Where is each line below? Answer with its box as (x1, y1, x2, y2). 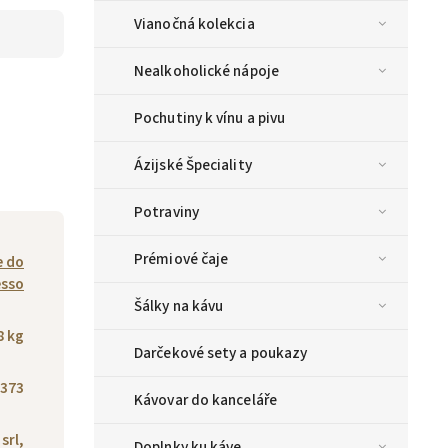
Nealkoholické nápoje (134, 60, 279, 83)
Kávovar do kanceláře (134, 389, 277, 412)
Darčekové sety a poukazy (134, 342, 308, 365)
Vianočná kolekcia (134, 13, 255, 36)
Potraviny (134, 201, 199, 224)
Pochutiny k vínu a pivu (134, 107, 286, 130)
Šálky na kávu (134, 295, 224, 318)
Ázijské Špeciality (134, 154, 252, 177)
